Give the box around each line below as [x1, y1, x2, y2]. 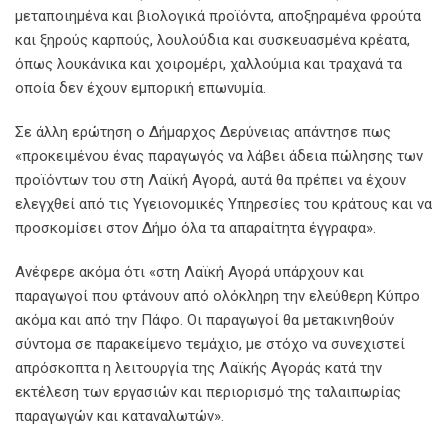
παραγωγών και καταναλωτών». [15, 406, 224, 425]
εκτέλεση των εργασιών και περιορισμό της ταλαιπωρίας [15, 382, 401, 401]
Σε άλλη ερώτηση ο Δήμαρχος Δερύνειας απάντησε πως [15, 122, 391, 141]
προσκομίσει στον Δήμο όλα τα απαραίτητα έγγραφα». [15, 218, 376, 237]
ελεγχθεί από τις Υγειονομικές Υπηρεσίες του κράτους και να [15, 194, 432, 213]
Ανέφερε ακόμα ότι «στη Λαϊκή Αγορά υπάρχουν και [15, 262, 364, 281]
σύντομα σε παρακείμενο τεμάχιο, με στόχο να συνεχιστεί [15, 334, 405, 353]
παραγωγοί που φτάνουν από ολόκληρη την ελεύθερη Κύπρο [15, 286, 420, 305]
